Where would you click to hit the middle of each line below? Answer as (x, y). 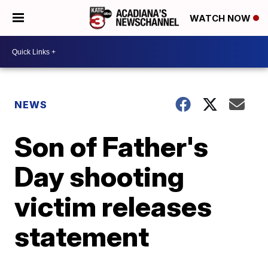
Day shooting (100, 176)
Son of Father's (112, 147)
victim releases (113, 206)
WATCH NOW (221, 19)
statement (82, 236)
